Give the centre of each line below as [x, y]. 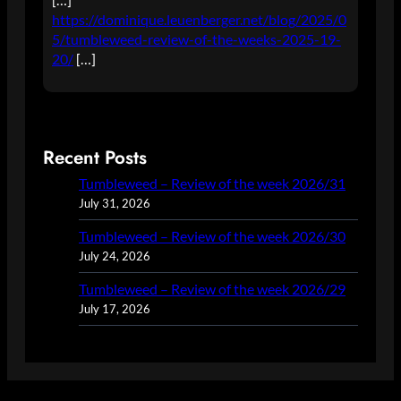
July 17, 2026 [115, 309]
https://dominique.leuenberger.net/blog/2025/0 [199, 19]
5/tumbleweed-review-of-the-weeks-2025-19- [196, 39]
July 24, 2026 [115, 256]
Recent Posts [95, 158]
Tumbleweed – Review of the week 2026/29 [212, 289]
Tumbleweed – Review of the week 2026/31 [212, 183]
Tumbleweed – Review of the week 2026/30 [212, 236]
